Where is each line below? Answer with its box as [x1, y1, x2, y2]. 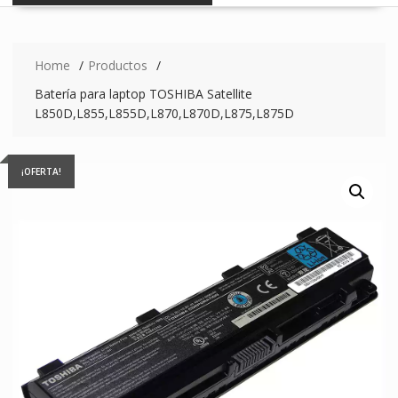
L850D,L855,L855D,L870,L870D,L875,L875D [34, 104, 294, 122]
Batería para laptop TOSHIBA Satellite [34, 84, 252, 102]
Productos [87, 56, 147, 74]
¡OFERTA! [20, 164, 61, 178]
